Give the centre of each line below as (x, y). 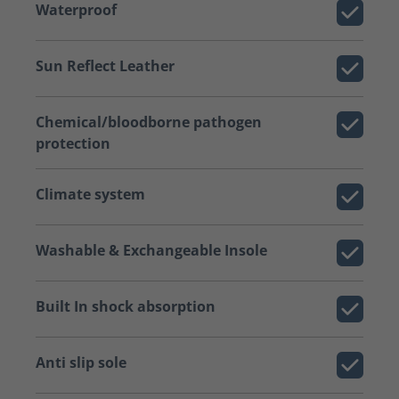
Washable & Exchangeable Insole (151, 250)
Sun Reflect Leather (105, 66)
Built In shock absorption (126, 306)
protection (73, 143)
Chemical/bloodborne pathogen (149, 122)
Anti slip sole (81, 362)
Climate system (90, 194)
